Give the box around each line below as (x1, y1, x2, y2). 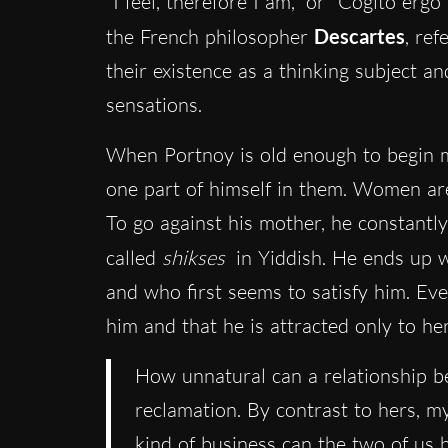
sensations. (105, 91, 202, 117)
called (105, 244, 162, 270)
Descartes (307, 23, 405, 48)
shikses (161, 244, 225, 270)
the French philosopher (105, 23, 308, 49)
